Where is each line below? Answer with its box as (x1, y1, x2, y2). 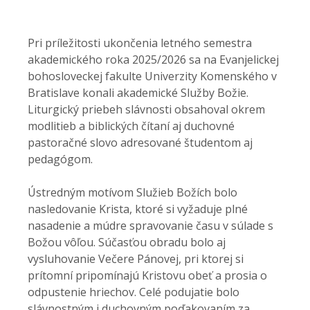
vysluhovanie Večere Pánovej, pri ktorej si (28, 251, 244, 266)
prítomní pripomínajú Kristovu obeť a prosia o (28, 268, 267, 283)
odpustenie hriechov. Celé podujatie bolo (28, 284, 239, 300)
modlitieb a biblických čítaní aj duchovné (28, 118, 235, 134)
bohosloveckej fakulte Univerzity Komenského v (28, 69, 277, 84)
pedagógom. (28, 152, 93, 167)
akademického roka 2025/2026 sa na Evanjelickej (28, 52, 279, 67)
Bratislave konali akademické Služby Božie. (28, 85, 248, 100)
